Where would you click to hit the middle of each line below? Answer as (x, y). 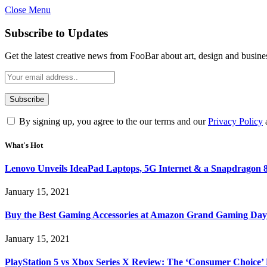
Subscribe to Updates (56, 33)
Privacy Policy (235, 122)
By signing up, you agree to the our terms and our (112, 122)
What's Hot (24, 145)
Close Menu (28, 10)
